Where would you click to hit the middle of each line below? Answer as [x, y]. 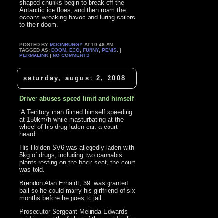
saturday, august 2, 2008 [74, 78]
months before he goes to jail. [62, 198]
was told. [32, 169]
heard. [28, 134]
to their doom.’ [40, 25]
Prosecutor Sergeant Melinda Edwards [74, 211]
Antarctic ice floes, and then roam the [73, 10]
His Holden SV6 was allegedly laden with [77, 147]
